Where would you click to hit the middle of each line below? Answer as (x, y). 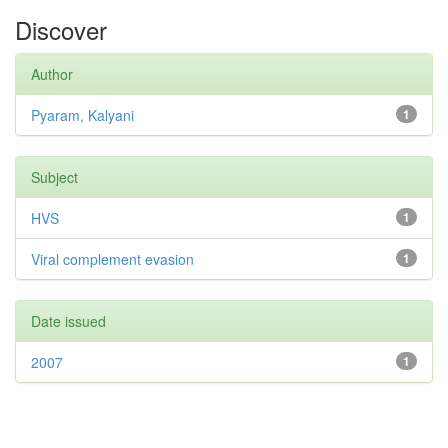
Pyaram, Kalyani (82, 115)
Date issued (68, 321)
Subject (54, 177)
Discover (61, 29)
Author (52, 74)
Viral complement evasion (112, 259)
